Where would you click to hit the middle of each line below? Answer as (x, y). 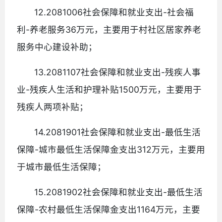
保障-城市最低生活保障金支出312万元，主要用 (111, 149)
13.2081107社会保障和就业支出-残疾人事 (118, 72)
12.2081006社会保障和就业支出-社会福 (114, 12)
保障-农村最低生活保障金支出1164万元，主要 (109, 209)
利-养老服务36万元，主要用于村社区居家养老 (109, 29)
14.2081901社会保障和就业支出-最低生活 (118, 132)
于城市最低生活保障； (61, 166)
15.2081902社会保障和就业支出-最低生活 (119, 192)
